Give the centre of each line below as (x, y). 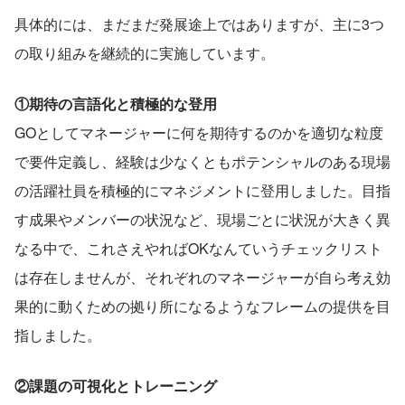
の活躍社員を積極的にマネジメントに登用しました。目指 (202, 190)
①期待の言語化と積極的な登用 (116, 103)
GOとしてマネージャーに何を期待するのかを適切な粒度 (199, 132)
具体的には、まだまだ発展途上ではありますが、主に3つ (199, 24)
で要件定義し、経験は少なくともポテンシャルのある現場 (202, 161)
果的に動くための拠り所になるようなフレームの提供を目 (202, 306)
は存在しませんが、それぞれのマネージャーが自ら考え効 (202, 277)
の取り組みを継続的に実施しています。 (145, 52)
